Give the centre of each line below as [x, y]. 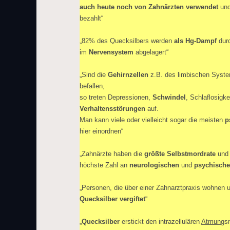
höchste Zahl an [104, 165]
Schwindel [169, 97]
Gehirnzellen [128, 75]
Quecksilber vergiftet [112, 199]
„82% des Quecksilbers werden [127, 41]
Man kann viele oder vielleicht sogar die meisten [152, 120]
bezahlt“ [91, 18]
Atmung [213, 222]
